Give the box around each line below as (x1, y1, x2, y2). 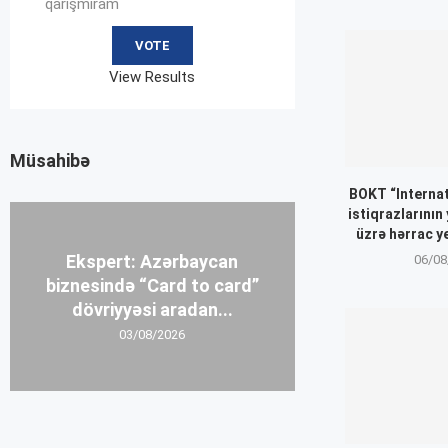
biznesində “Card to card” (45, 275, 259, 297)
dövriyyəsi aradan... (71, 299, 233, 321)
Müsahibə (10, 149, 90, 171)
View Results (109, 67, 196, 86)
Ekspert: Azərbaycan (66, 251, 239, 273)
